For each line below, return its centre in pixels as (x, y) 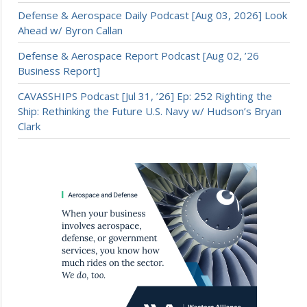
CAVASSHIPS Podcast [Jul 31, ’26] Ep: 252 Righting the (145, 96)
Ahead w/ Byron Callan (70, 30)
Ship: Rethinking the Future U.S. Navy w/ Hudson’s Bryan (150, 111)
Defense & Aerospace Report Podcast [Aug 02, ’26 (138, 55)
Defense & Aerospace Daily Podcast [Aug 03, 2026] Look (152, 15)
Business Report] (59, 70)
